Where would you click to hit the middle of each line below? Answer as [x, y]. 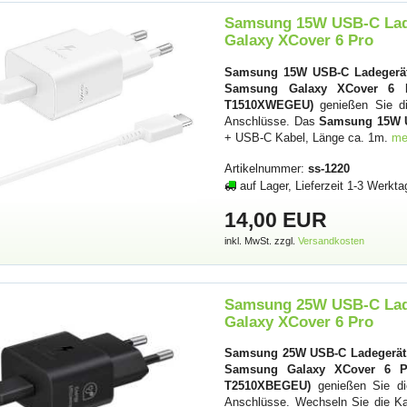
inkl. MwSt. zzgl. [262, 241]
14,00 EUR [276, 220]
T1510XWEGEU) [269, 104]
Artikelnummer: [267, 168]
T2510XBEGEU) [268, 385]
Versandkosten [332, 241]
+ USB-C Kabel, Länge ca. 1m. [308, 137]
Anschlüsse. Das [272, 121]
